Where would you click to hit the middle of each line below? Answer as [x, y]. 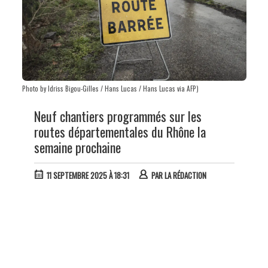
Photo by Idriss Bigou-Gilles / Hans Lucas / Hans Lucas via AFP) [110, 89]
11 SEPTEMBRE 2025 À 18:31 [88, 176]
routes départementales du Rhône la [120, 132]
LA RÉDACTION [185, 176]
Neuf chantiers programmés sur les [118, 116]
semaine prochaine [77, 147]
